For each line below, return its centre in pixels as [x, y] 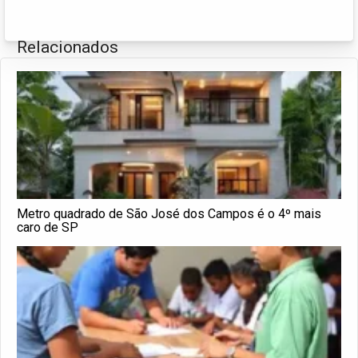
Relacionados [68, 47]
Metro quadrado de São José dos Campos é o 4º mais [169, 213]
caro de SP [48, 227]
